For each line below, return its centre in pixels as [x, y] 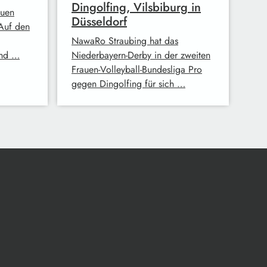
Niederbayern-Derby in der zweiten [141, 55]
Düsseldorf [99, 21]
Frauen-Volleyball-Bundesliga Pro [137, 69]
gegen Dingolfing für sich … [128, 83]
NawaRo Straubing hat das [125, 41]
